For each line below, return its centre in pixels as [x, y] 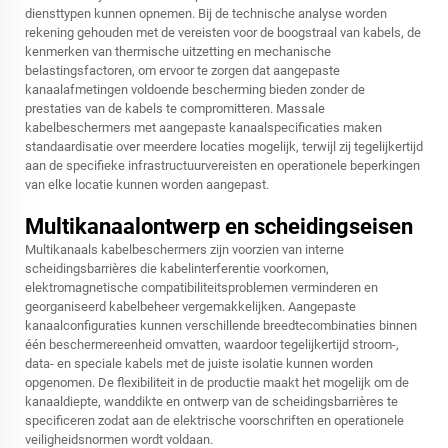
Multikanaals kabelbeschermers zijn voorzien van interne [184, 250]
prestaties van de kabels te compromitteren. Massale [175, 109]
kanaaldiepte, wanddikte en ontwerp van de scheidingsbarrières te [211, 402]
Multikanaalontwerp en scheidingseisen [219, 227]
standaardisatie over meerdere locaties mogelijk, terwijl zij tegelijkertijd [224, 147]
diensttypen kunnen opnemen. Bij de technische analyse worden [206, 14]
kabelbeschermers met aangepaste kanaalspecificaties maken [203, 128]
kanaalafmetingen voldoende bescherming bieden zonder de [195, 90]
